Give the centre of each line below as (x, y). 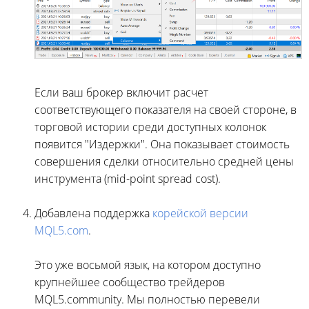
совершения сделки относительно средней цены (164, 161)
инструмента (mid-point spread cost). (128, 178)
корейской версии (200, 213)
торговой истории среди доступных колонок (150, 127)
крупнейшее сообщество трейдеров (130, 282)
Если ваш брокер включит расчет (121, 92)
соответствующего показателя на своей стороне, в (166, 109)
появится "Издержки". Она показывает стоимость (162, 144)
